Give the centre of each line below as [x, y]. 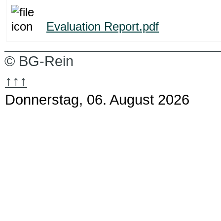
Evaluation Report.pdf [103, 26]
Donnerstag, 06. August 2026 [97, 99]
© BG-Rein [39, 61]
